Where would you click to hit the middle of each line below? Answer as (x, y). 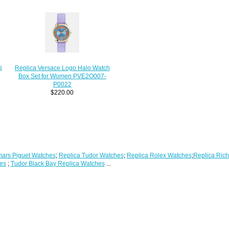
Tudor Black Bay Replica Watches (58, 164)
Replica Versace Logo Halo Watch (62, 67)
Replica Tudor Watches (91, 155)
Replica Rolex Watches (159, 155)
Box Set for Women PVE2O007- (62, 76)
